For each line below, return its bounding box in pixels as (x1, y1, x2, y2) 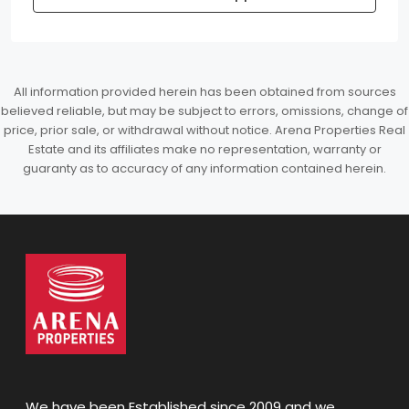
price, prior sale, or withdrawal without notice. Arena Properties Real (4, 121, 405, 139)
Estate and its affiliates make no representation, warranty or (27, 141, 382, 158)
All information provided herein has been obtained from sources (13, 83, 396, 100)
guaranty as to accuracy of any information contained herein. (23, 160, 386, 177)
